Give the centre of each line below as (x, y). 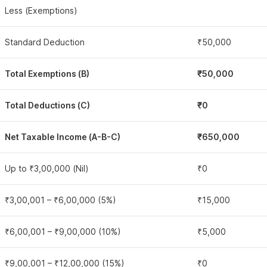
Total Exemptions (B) (47, 74)
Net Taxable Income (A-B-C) (63, 137)
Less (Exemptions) (41, 10)
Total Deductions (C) (47, 105)
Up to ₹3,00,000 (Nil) (47, 168)
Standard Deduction (45, 42)
